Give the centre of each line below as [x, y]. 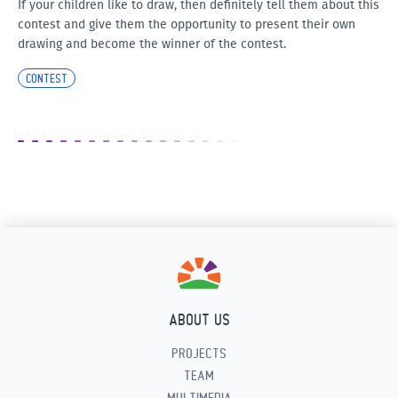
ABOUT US [199, 319]
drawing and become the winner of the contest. [152, 44]
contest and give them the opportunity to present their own [187, 24]
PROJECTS [199, 353]
